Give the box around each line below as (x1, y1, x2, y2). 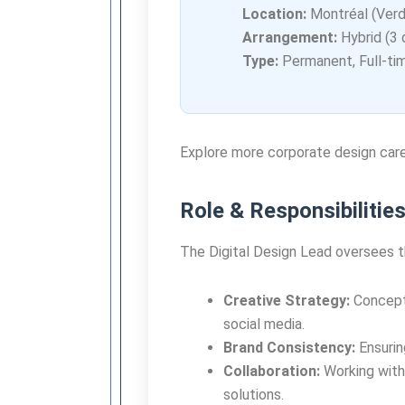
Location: (242, 5, 306, 23)
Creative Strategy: (223, 292, 350, 310)
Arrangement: (242, 29, 337, 46)
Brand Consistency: (223, 339, 355, 357)
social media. (223, 316, 305, 334)
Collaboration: (223, 363, 320, 381)
